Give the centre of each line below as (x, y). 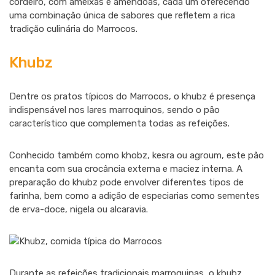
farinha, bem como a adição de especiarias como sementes (134, 196)
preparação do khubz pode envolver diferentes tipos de (126, 182)
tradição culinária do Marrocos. (73, 29)
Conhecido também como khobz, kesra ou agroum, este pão (137, 155)
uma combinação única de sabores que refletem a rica (122, 15)
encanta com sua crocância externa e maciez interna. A (126, 169)
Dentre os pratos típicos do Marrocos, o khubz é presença (132, 96)
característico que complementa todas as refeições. (119, 123)
